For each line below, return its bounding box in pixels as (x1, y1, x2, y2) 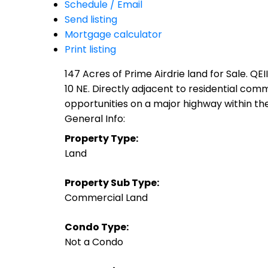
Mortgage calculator (64, 27, 162, 41)
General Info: (64, 111, 125, 126)
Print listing (64, 42, 116, 56)
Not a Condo (64, 234, 123, 249)
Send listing (64, 12, 117, 26)
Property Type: (64, 131, 138, 145)
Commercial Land (64, 190, 148, 205)
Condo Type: (64, 220, 129, 234)
